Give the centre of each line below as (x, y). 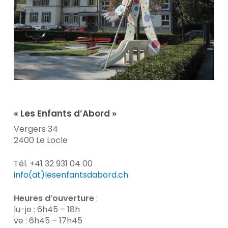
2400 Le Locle (40, 140)
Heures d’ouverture (54, 198)
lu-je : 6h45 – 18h (47, 209)
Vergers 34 (36, 129)
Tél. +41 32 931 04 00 (53, 163)
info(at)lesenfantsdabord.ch (71, 175)
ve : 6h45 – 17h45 (48, 220)
